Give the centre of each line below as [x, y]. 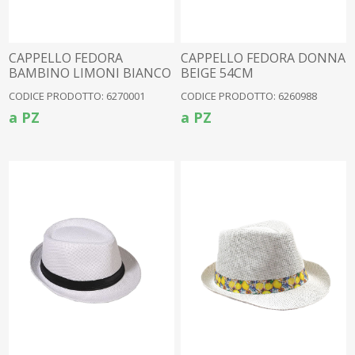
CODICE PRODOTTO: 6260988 [249, 96]
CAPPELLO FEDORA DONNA [263, 58]
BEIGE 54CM [218, 73]
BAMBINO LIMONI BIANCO [90, 73]
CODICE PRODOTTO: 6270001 [77, 96]
